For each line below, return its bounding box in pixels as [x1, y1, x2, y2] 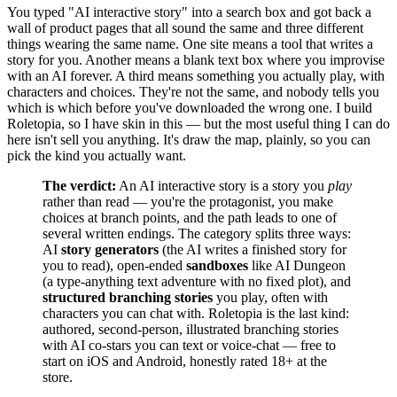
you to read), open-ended [43, 258, 186, 274]
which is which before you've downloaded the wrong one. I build [7, 100, 372, 116]
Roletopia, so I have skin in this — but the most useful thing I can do [7, 116, 390, 132]
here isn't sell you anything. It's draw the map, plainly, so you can [7, 132, 370, 148]
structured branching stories [43, 290, 213, 306]
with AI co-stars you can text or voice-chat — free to [43, 338, 336, 354]
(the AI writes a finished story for [159, 242, 346, 258]
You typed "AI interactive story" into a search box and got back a [7, 4, 371, 20]
